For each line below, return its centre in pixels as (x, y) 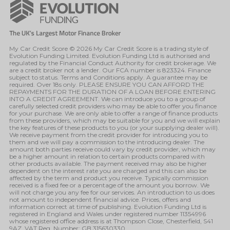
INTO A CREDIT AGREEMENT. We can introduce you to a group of (107, 99)
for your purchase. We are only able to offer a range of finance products (113, 113)
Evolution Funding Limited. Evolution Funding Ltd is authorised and (110, 55)
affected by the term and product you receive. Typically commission (109, 178)
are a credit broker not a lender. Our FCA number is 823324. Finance (110, 70)
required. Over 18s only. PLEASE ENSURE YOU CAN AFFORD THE (107, 84)
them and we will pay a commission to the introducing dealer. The (107, 142)
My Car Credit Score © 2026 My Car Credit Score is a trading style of (109, 48)
